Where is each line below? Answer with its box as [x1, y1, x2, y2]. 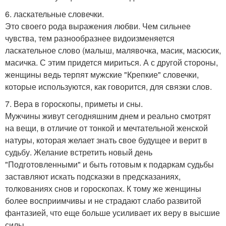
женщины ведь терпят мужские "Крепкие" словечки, [5, 68, 199, 80]
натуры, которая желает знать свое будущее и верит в [5, 134, 207, 146]
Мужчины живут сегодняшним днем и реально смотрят [5, 109, 211, 122]
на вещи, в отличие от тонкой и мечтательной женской [5, 122, 208, 134]
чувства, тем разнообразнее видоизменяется [5, 32, 175, 44]
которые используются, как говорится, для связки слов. [5, 80, 212, 92]
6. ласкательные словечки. [5, 8, 104, 20]
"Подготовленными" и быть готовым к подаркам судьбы [5, 158, 214, 170]
